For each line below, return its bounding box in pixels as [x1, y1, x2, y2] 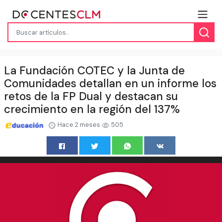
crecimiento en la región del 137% [4, 102, 180, 117]
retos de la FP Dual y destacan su [4, 89, 178, 104]
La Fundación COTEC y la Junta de [4, 63, 185, 78]
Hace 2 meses [55, 120, 102, 129]
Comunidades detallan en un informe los [4, 76, 217, 91]
